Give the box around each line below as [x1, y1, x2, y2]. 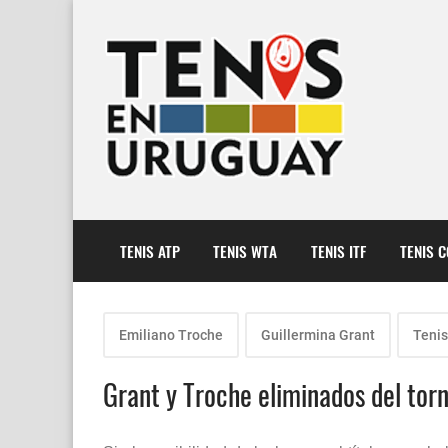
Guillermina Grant [261, 327, 375, 344]
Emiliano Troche [119, 327, 223, 344]
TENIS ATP [119, 239, 180, 262]
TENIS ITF [310, 239, 366, 262]
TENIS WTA [213, 239, 278, 262]
